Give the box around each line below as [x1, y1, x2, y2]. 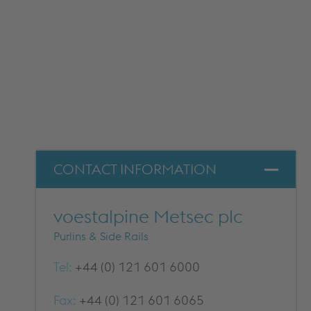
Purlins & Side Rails [53, 229, 149, 243]
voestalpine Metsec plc [53, 205, 243, 228]
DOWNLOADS [169, 8, 223, 18]
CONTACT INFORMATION [53, 160, 217, 178]
